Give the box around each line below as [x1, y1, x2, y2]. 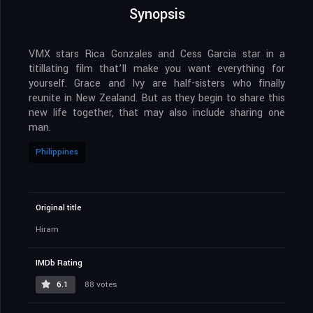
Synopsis [129, 3, 185, 24]
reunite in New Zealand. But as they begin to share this [29, 90, 285, 105]
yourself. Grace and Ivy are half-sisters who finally [29, 75, 285, 91]
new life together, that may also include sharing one [29, 105, 285, 120]
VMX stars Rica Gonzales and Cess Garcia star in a [29, 46, 285, 61]
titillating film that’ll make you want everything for [29, 61, 285, 76]
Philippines [36, 145, 78, 158]
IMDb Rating [36, 256, 82, 269]
